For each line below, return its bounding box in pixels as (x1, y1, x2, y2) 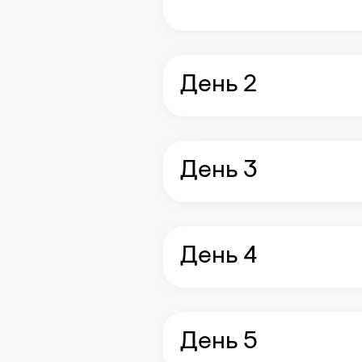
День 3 (179, 159, 258, 183)
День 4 (179, 245, 258, 269)
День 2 (179, 74, 257, 98)
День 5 (179, 330, 258, 355)
